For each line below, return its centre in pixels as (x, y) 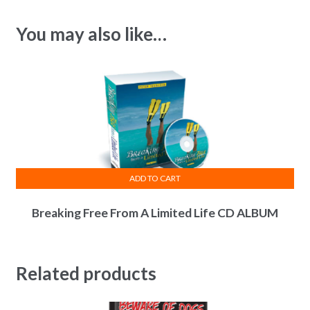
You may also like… (91, 34)
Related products (86, 273)
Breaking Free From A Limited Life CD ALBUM (155, 212)
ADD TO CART (155, 179)
